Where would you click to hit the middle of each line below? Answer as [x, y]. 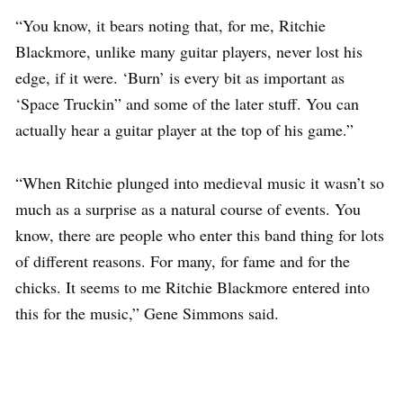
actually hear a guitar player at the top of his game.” [184, 129]
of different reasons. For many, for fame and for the [183, 260]
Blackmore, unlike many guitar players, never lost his [189, 51]
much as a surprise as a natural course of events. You [188, 208]
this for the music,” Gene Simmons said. [147, 313]
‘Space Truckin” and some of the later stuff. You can [187, 103]
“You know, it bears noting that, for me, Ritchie [170, 25]
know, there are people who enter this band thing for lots [200, 234]
